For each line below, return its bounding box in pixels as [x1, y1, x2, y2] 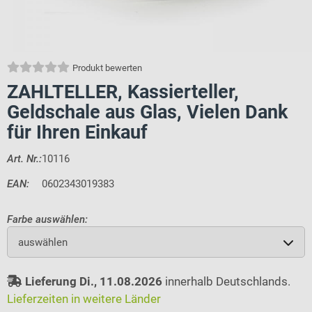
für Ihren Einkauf [7, 121, 148, 143]
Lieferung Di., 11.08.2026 [25, 274, 162, 288]
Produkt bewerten [72, 63, 142, 73]
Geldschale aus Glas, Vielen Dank [7, 101, 288, 123]
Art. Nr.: [7, 153, 42, 165]
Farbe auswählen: [7, 213, 88, 226]
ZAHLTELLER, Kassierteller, [7, 81, 239, 103]
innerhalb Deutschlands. [162, 274, 290, 288]
